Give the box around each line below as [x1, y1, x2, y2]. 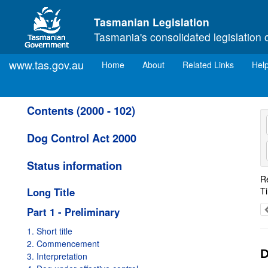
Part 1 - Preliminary [27, 205, 120, 219]
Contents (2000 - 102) [27, 103, 135, 118]
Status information [27, 158, 122, 173]
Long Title [27, 185, 75, 199]
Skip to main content [7, 4, 84, 16]
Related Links [182, 59, 234, 71]
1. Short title [27, 225, 72, 237]
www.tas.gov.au [9, 57, 84, 72]
